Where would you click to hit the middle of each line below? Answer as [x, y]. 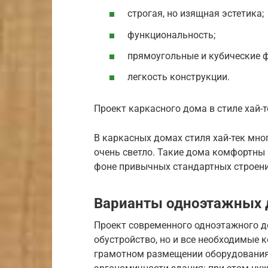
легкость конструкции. [179, 77]
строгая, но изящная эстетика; [196, 14]
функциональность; [171, 35]
